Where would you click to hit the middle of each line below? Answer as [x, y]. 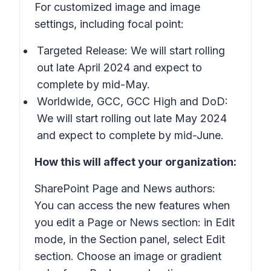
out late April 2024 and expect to [119, 67]
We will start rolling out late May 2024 [132, 118]
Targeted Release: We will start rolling [131, 51]
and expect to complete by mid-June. [130, 135]
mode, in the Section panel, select [119, 239]
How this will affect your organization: [135, 162]
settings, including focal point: [109, 24]
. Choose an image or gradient [146, 256]
